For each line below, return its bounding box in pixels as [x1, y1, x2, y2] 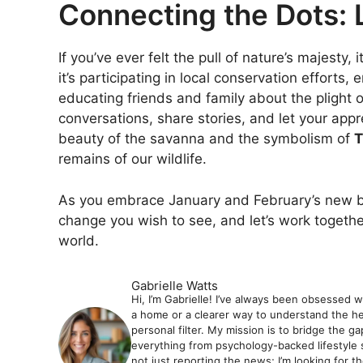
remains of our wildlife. [58, 151, 207, 167]
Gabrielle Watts [131, 278, 218, 293]
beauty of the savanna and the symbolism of [58, 130, 354, 147]
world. [58, 232, 99, 249]
